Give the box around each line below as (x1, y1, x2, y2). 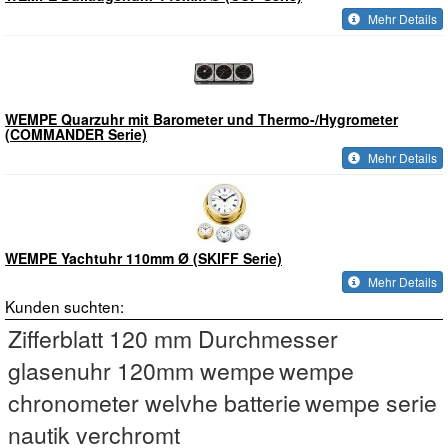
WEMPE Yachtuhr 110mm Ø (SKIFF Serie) (5, 248, 282, 268)
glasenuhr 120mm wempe (8, 354, 275, 387)
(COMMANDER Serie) (5, 124, 147, 144)
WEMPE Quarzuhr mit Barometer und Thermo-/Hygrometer (5, 109, 398, 129)
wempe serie (305, 386, 437, 419)
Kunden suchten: (5, 295, 124, 317)
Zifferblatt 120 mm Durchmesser (8, 322, 338, 355)
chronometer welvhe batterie (8, 386, 301, 419)
